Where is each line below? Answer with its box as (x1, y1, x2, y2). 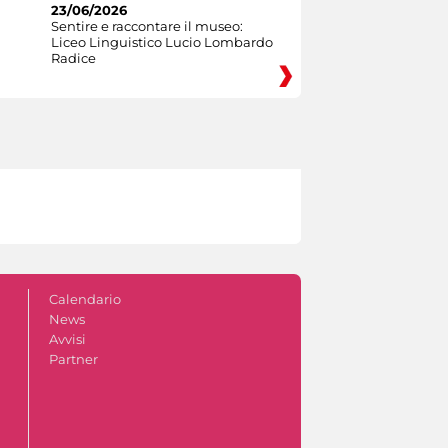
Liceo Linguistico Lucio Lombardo (50, 33, 273, 50)
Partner (48, 350, 98, 367)
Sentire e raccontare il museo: (50, 17, 243, 34)
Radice (50, 49, 96, 66)
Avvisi (48, 330, 86, 347)
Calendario (48, 290, 121, 307)
